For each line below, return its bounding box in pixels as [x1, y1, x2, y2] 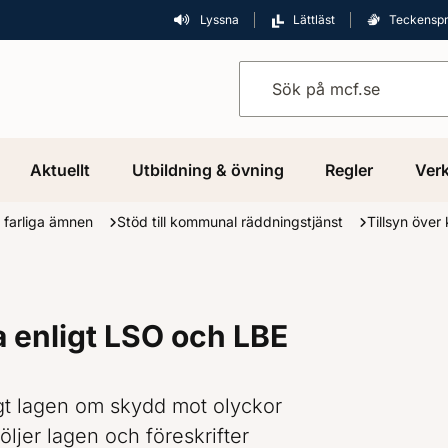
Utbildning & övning [131, 159, 284, 180]
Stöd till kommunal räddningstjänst [117, 213, 347, 230]
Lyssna [200, 12, 239, 27]
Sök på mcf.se [239, 65, 332, 82]
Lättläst [293, 12, 335, 27]
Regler [325, 159, 374, 180]
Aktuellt [30, 159, 91, 180]
